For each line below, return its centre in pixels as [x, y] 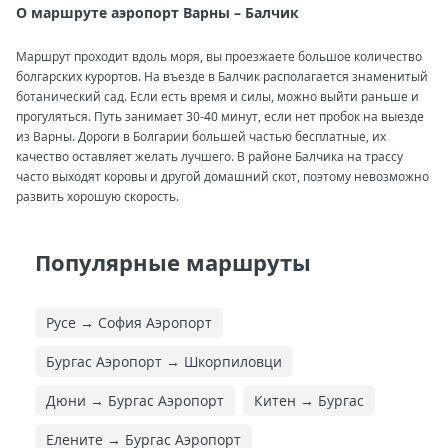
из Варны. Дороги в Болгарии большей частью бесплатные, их [201, 136]
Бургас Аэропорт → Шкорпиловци [164, 361]
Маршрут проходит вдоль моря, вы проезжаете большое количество [219, 56]
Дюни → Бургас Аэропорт [135, 400]
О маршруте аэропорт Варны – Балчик [159, 12]
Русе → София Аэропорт [129, 322]
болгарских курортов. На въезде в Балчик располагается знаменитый [222, 76]
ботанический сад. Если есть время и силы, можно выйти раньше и [217, 96]
